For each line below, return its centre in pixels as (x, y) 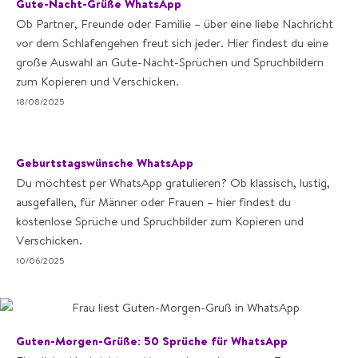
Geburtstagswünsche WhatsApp (105, 163)
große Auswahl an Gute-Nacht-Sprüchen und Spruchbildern (170, 62)
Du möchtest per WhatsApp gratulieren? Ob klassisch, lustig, (173, 183)
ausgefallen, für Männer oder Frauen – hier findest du (153, 202)
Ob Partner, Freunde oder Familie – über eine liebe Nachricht (175, 24)
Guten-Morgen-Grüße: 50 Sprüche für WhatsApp (152, 341)
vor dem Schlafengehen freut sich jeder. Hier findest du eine (172, 43)
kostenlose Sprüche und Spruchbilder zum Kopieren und (160, 221)
